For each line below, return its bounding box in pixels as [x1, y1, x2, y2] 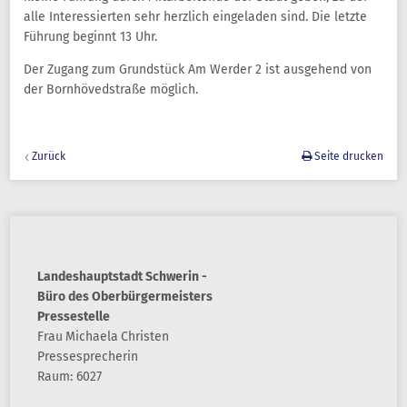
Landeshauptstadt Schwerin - [37, 269, 207, 284]
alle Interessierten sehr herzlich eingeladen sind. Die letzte [24, 9, 367, 25]
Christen [121, 329, 169, 344]
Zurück [32, 150, 65, 163]
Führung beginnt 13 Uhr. [24, 29, 157, 45]
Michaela [65, 329, 118, 344]
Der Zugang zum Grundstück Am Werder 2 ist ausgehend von [24, 62, 372, 77]
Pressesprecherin [37, 349, 138, 364]
